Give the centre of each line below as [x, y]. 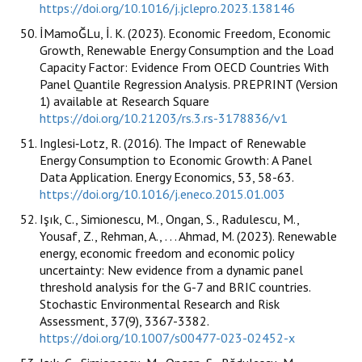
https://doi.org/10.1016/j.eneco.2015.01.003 [162, 194]
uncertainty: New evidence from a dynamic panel [171, 269]
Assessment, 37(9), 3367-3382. [124, 320]
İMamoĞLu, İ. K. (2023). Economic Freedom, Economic [185, 33]
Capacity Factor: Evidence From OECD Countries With [184, 67]
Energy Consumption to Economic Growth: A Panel [176, 160]
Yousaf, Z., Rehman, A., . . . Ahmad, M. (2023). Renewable [188, 236]
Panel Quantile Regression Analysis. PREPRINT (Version [189, 84]
